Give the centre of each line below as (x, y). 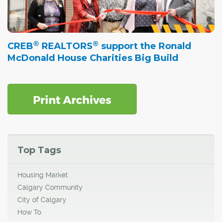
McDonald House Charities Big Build (93, 58)
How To (29, 212)
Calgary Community (50, 188)
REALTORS (66, 46)
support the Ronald (145, 46)
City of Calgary (42, 200)
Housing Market (43, 175)
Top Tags (39, 150)
